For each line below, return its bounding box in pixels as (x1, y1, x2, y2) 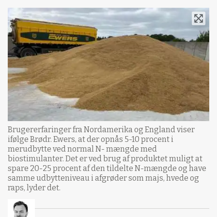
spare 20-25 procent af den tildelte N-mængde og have (8, 163, 206, 173)
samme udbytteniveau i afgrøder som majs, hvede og (8, 173, 199, 183)
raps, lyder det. (8, 183, 61, 192)
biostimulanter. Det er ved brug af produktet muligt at (8, 154, 202, 163)
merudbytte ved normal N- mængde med (8, 144, 157, 154)
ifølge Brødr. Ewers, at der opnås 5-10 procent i (8, 134, 173, 144)
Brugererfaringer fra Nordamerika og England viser (8, 124, 195, 134)
